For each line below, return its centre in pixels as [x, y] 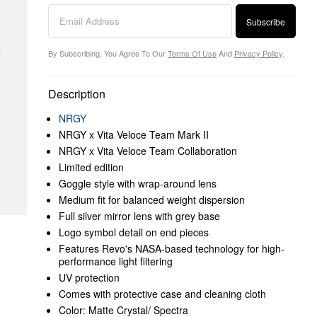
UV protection [89, 277]
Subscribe [266, 22]
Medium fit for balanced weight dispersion [152, 200]
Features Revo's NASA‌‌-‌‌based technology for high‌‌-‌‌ [172, 248]
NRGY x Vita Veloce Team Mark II [134, 134]
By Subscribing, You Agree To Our [108, 53]
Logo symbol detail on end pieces [134, 232]
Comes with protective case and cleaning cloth [162, 294]
